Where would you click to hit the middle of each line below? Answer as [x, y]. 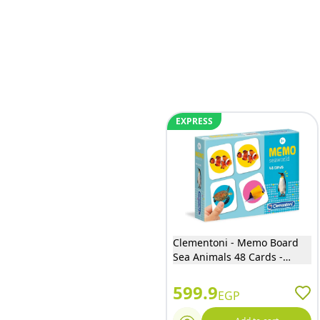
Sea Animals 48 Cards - [228, 257]
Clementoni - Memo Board [236, 242]
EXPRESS [194, 121]
